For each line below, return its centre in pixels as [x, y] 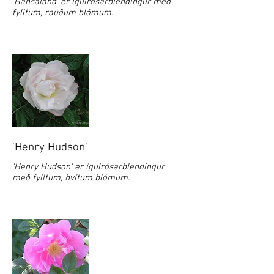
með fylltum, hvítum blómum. [71, 178]
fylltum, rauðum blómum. [63, 13]
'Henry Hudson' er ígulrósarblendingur [88, 167]
